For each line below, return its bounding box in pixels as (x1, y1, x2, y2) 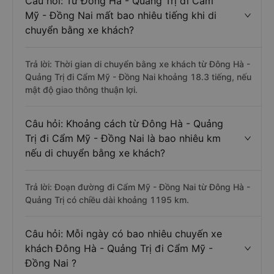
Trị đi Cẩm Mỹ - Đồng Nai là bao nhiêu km (25, 132, 221, 144)
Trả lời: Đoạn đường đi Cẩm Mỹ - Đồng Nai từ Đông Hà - (25, 182, 250, 192)
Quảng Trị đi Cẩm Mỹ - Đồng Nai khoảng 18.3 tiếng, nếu (25, 72, 251, 82)
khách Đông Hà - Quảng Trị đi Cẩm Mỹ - (25, 242, 213, 254)
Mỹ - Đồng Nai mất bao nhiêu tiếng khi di (25, 9, 217, 21)
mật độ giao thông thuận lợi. (25, 84, 138, 95)
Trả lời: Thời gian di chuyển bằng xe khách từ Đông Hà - (25, 59, 250, 69)
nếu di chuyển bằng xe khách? (25, 147, 165, 159)
